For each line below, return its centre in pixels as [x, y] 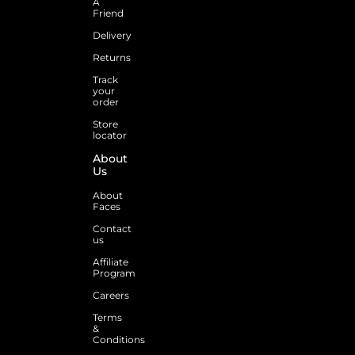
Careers [111, 295]
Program [114, 273]
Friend [108, 13]
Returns [112, 57]
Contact [112, 228]
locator [110, 135]
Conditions [119, 339]
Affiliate [111, 261]
